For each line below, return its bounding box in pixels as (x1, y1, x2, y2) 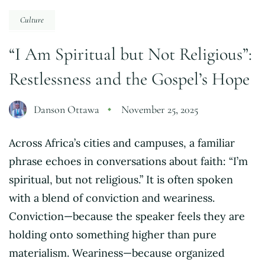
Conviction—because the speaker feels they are (9, 209, 245, 223)
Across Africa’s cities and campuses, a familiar (9, 135, 235, 150)
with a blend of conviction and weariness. (9, 190, 215, 205)
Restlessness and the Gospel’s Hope (9, 67, 250, 90)
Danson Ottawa (34, 102, 99, 116)
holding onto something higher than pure (9, 227, 216, 241)
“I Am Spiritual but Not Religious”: (9, 43, 252, 65)
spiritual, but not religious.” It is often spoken (9, 172, 233, 186)
